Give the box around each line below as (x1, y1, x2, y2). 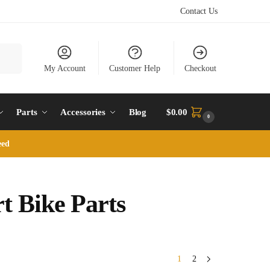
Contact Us (180, 7, 218, 16)
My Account (43, 64, 86, 73)
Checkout (184, 64, 216, 73)
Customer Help (109, 64, 161, 73)
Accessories (60, 107, 106, 117)
